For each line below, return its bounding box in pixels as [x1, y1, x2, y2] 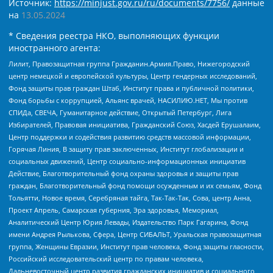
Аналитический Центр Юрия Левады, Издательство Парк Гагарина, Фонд [9, 217, 248, 227]
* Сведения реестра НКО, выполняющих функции [9, 30, 219, 42]
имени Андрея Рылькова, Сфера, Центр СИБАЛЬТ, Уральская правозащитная [9, 229, 261, 239]
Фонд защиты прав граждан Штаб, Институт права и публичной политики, [9, 83, 254, 93]
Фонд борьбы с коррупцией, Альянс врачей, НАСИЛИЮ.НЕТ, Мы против [9, 95, 247, 105]
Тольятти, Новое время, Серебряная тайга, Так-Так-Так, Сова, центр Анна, [9, 193, 252, 202]
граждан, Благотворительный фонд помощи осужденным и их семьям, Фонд [9, 180, 261, 190]
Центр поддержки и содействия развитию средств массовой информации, [9, 132, 251, 141]
